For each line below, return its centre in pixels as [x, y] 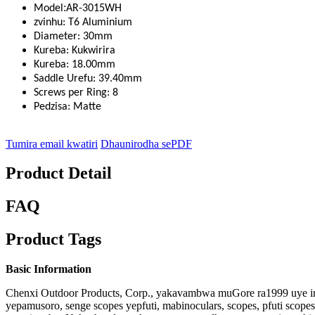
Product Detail [59, 173]
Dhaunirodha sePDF [146, 143]
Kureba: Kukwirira [75, 50]
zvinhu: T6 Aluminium [83, 22]
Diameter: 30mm [73, 36]
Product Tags [53, 239]
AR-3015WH [94, 8]
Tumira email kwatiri [52, 143]
